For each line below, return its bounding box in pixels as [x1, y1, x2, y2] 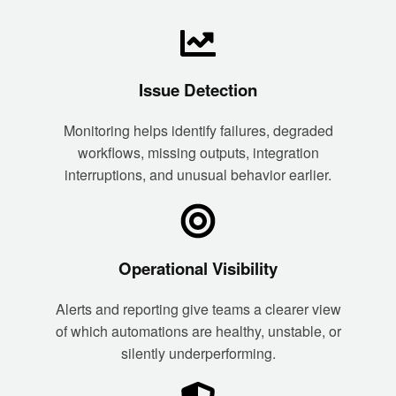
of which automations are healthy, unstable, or [55, 320, 341, 341]
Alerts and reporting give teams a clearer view [55, 298, 341, 319]
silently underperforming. [120, 342, 276, 363]
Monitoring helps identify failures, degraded [63, 120, 333, 141]
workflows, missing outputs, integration [77, 142, 319, 164]
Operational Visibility [118, 255, 278, 280]
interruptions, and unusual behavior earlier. [65, 164, 331, 186]
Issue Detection [139, 78, 257, 103]
